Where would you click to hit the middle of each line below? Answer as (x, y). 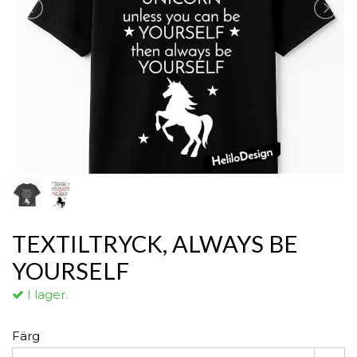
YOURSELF (71, 270)
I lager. (46, 294)
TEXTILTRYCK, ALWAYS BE (155, 243)
